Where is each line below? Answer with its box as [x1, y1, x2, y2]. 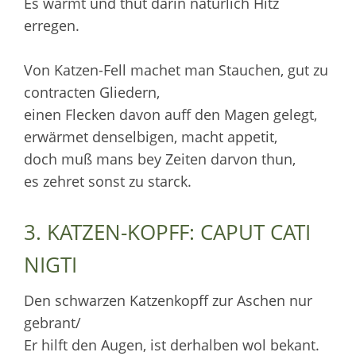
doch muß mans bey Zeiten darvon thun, [24, 149, 296, 168]
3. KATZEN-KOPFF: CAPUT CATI [24, 217, 311, 246]
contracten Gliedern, [24, 82, 160, 102]
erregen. [24, 15, 79, 35]
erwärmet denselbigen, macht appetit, [24, 126, 277, 146]
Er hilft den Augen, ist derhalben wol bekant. [24, 335, 319, 354]
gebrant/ [24, 312, 81, 332]
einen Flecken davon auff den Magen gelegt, [24, 104, 317, 124]
